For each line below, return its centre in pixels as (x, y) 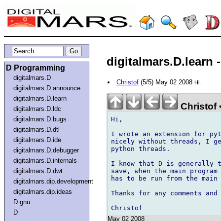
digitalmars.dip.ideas (43, 191)
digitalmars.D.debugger (46, 150)
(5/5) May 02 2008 (167, 82)
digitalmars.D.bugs (40, 119)
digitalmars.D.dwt (38, 171)
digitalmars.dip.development (54, 181)
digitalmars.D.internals (45, 160)
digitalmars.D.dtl (37, 129)
